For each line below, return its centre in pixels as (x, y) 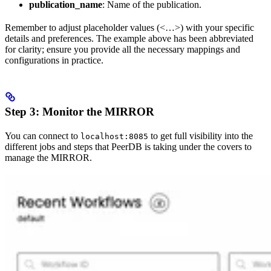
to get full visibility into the (201, 136)
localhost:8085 (114, 137)
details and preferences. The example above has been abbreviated (129, 39)
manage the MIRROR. (48, 158)
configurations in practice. (54, 60)
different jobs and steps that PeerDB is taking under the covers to (128, 147)
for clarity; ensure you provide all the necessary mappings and (122, 50)
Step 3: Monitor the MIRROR (80, 112)
